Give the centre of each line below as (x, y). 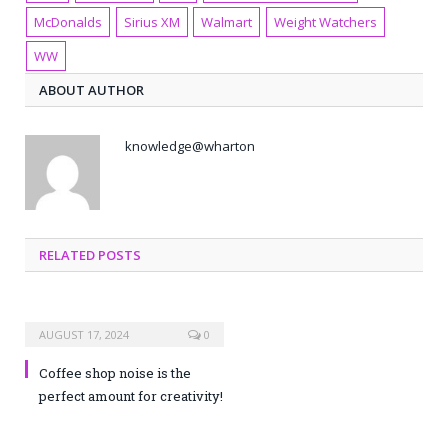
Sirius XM (151, 22)
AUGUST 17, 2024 (84, 335)
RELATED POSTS (90, 255)
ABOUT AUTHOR (91, 90)
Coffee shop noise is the (115, 373)
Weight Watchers (326, 22)
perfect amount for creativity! (131, 396)
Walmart (227, 22)
